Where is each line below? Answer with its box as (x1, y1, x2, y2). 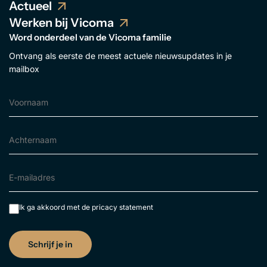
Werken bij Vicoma (9, 15, 114, 30)
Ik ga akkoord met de (19, 202, 92, 212)
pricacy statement (92, 202, 153, 212)
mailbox (9, 63, 39, 74)
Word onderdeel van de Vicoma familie (9, 31, 172, 43)
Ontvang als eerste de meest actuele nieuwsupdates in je (9, 50, 232, 61)
